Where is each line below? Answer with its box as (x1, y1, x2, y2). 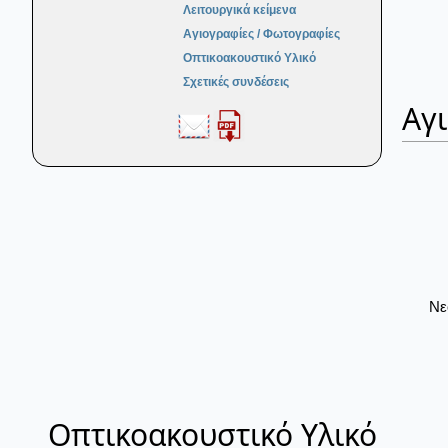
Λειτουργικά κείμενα (183, 3, 296, 18)
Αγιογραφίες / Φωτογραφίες (183, 27, 340, 42)
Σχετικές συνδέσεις (183, 75, 289, 90)
